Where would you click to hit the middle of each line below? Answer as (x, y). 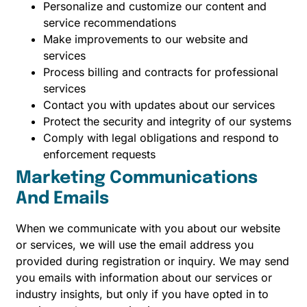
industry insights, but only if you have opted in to (142, 294)
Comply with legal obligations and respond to (161, 137)
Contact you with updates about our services (159, 105)
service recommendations (110, 22)
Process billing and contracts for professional (161, 72)
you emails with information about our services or (144, 277)
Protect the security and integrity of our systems (167, 121)
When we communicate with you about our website (148, 228)
